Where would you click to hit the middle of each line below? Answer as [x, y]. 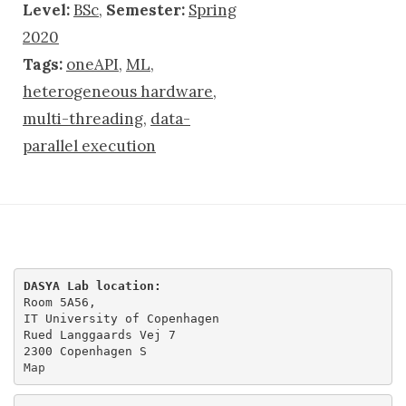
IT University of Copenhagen [121, 318]
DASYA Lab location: [92, 285]
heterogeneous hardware [118, 92]
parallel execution [89, 146]
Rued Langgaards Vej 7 [99, 334]
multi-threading [83, 119]
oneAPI [92, 64]
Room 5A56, [59, 302]
